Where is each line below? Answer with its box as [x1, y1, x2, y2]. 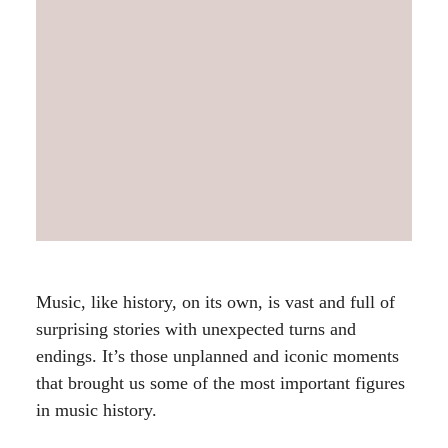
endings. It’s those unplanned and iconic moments [36, 346, 399, 367]
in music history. [36, 400, 157, 421]
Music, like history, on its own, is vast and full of [36, 292, 395, 313]
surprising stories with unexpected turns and [36, 319, 356, 340]
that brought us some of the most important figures [36, 373, 405, 394]
